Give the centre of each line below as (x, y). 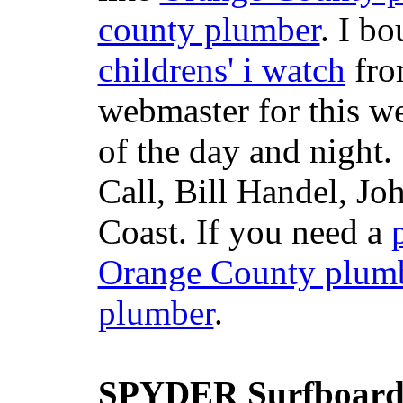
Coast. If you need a (244, 232)
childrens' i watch (221, 70)
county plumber (209, 29)
